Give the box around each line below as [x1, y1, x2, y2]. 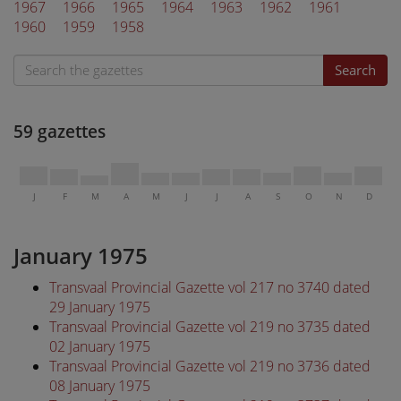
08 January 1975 [49, 375, 150, 396]
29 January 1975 [49, 296, 150, 317]
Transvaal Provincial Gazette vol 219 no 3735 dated [49, 316, 371, 337]
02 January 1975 [49, 336, 150, 356]
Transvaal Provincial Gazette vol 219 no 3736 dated [49, 355, 371, 376]
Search [335, 60, 376, 79]
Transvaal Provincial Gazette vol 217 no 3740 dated [49, 277, 371, 297]
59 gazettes [13, 119, 106, 142]
